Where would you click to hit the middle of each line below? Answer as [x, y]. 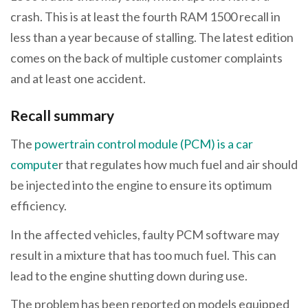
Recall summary [62, 115]
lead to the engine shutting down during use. [129, 275]
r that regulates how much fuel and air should [178, 165]
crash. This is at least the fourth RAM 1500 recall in [145, 16]
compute [34, 165]
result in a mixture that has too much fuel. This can [143, 255]
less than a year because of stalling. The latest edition [152, 37]
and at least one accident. [78, 78]
